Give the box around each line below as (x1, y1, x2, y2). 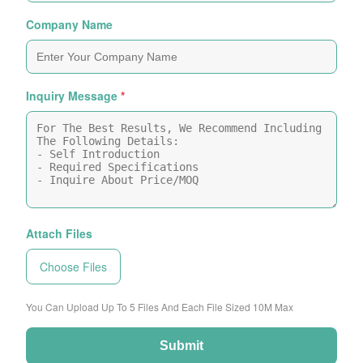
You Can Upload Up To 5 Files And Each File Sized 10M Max (26, 300, 293, 314)
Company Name (26, 16, 113, 33)
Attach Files (26, 225, 92, 242)
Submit (160, 339, 203, 353)
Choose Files (40, 258, 107, 275)
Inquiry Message (26, 88, 117, 105)
